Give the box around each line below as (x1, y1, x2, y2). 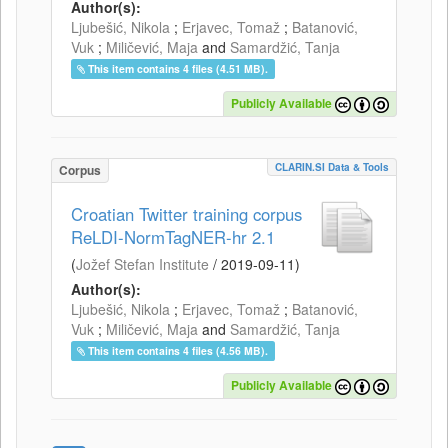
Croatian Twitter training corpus (71, 201, 302, 226)
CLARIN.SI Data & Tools (275, 159, 389, 174)
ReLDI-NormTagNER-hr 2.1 (71, 224, 275, 249)
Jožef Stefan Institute (76, 253, 209, 274)
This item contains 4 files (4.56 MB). (88, 342, 269, 358)
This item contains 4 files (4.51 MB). (88, 60, 269, 76)
